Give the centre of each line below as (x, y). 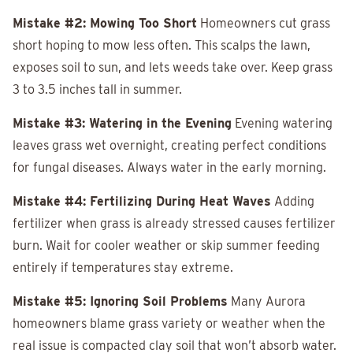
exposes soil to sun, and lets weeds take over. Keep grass (173, 68)
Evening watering (282, 124)
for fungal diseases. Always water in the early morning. (169, 168)
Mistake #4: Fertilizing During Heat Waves (142, 202)
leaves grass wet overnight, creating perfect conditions (169, 146)
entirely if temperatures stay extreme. (123, 268)
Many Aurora (267, 302)
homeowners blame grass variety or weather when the (169, 324)
